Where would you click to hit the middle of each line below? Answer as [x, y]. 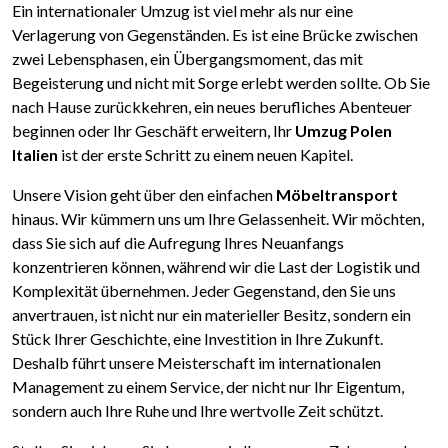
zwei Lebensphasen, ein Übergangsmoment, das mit [187, 59]
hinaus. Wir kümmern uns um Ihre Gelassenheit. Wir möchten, [218, 219]
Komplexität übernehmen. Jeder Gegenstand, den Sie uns [204, 291]
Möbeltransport [337, 195]
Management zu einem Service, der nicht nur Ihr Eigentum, [208, 387]
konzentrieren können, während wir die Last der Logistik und [216, 267]
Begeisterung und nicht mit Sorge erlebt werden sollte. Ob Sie [221, 83]
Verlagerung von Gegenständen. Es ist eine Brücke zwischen [215, 35]
